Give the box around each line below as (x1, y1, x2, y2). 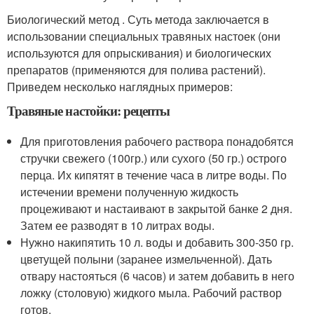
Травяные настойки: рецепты (7, 100, 170, 120)
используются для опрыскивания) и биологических (7, 44, 271, 61)
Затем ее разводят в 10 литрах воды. (20, 217, 215, 233)
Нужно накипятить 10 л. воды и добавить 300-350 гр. (20, 233, 294, 250)
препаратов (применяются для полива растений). (7, 61, 266, 78)
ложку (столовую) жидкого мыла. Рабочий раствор (20, 284, 282, 301)
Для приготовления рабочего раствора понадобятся (20, 132, 294, 149)
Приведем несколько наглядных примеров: (7, 78, 233, 95)
